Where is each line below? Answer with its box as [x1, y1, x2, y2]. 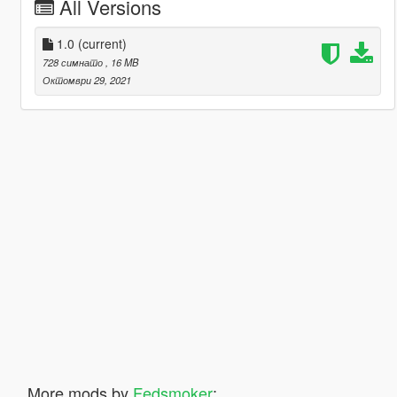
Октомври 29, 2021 [42, 72, 131, 87]
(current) [77, 34, 127, 52]
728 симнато [42, 54, 105, 69]
